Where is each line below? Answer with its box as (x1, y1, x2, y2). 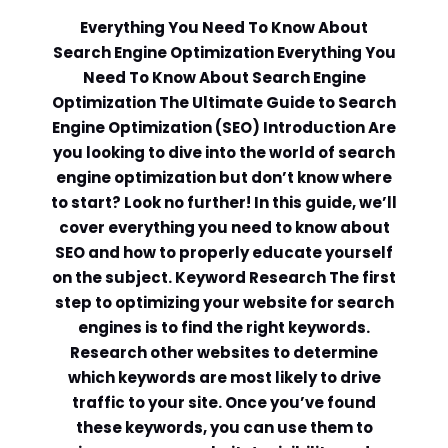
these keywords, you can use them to (75, 417, 373, 439)
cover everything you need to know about (58, 217, 390, 239)
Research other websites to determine (70, 342, 378, 364)
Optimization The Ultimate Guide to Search (52, 92, 396, 114)
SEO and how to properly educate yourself (55, 242, 393, 264)
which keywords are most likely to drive (67, 367, 381, 389)
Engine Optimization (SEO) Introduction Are (52, 117, 396, 139)
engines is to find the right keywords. (78, 317, 370, 339)
